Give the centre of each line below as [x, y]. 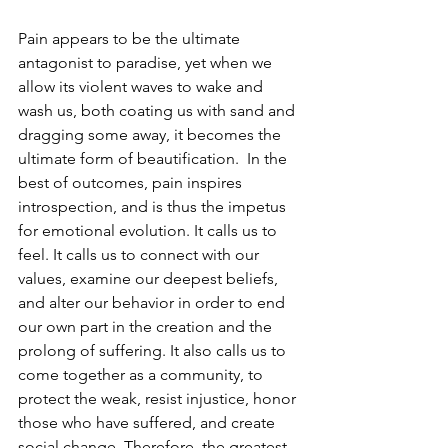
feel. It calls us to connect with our [140, 255]
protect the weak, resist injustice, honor [159, 399]
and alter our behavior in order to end [153, 303]
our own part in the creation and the [147, 327]
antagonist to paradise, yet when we [147, 63]
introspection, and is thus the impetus [154, 207]
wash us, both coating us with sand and [158, 111]
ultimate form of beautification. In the [154, 159]
